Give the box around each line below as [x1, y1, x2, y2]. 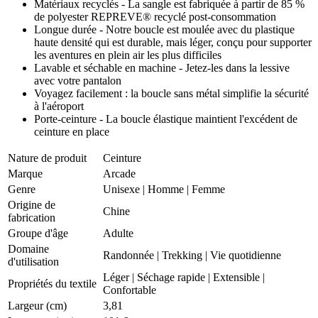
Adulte [103, 226, 133, 239]
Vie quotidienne [210, 248, 281, 261]
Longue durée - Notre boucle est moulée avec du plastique [34, 23, 295, 35]
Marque [8, 167, 43, 180]
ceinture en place [34, 125, 109, 138]
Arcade [103, 167, 136, 180]
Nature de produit [8, 151, 87, 164]
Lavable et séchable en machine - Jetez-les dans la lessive [34, 61, 290, 74]
